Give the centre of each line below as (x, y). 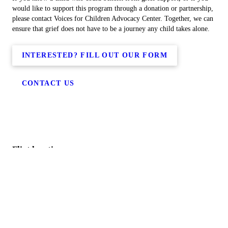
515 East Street (33, 183)
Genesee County (35, 166)
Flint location (37, 149)
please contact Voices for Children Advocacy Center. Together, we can (113, 19)
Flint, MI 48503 (34, 193)
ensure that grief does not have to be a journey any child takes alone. (111, 29)
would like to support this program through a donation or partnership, (113, 8)
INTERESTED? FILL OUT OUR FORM (95, 55)
